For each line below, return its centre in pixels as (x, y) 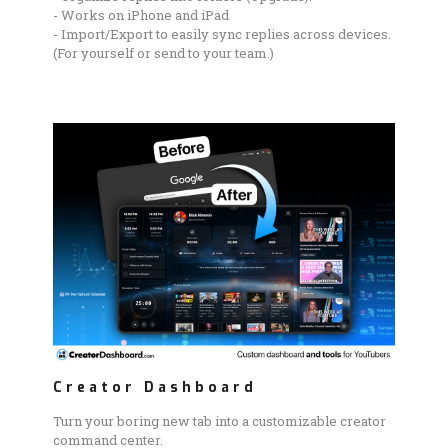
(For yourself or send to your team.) (163, 53)
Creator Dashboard (155, 387)
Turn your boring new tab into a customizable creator (219, 420)
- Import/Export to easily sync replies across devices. (222, 34)
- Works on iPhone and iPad (141, 15)
